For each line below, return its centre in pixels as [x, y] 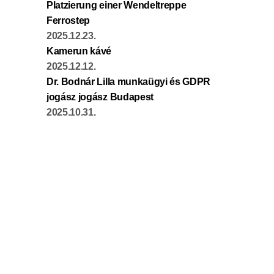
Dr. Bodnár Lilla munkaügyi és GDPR [129, 82]
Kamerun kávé [79, 51]
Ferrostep [68, 20]
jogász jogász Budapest [100, 97]
